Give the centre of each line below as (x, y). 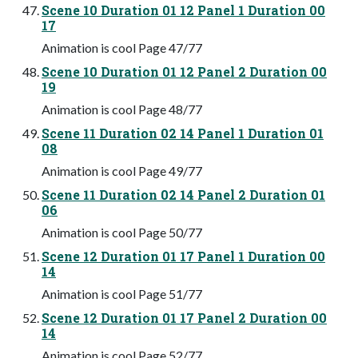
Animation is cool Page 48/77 (122, 109)
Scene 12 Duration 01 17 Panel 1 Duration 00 (183, 256)
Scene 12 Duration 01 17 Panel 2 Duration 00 (184, 317)
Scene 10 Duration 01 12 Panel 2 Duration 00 (184, 71)
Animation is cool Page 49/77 (122, 170)
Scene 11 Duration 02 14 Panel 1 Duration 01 (183, 133)
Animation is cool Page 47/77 (122, 47)
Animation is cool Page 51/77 (122, 293)
